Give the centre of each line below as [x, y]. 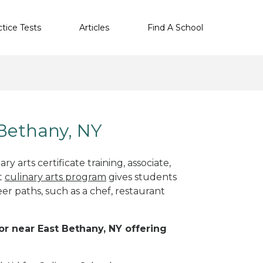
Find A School [175, 27]
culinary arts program [55, 177]
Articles [94, 27]
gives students [141, 177]
